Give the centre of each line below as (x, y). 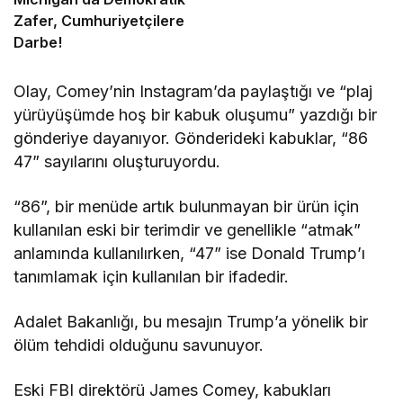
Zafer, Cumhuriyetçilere (99, 20)
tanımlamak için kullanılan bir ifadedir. (152, 276)
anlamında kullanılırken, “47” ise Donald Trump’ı (190, 253)
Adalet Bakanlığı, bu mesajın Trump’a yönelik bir (191, 321)
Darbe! (38, 42)
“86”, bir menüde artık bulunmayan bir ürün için (187, 206)
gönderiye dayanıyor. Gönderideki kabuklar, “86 (191, 138)
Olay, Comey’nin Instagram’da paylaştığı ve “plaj (193, 91)
